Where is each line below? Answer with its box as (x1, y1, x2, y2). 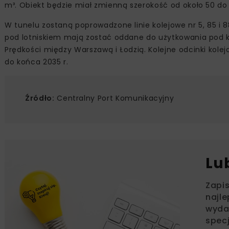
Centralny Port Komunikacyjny (54, 93, 174, 104)
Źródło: (25, 93, 55, 104)
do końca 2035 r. (5, 57, 68, 67)
